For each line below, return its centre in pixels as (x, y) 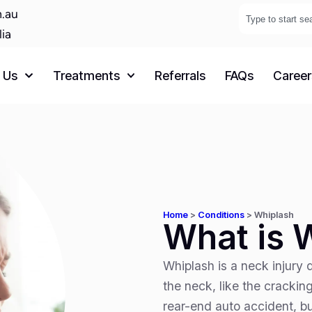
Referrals (180, 75)
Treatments (86, 75)
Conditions (221, 214)
